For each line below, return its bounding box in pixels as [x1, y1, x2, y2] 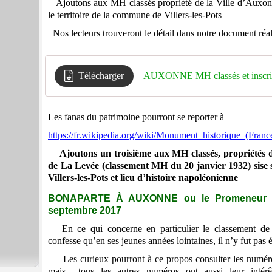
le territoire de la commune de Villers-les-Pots [48, 10, 222, 21]
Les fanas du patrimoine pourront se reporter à [48, 112, 224, 123]
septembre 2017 [48, 205, 121, 216]
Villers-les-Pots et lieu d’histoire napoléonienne [48, 172, 238, 183]
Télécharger [78, 70, 124, 81]
